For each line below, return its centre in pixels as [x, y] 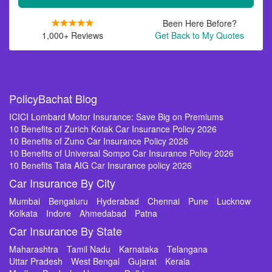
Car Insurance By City [62, 183]
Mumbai [25, 201]
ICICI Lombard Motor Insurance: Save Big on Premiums [116, 117]
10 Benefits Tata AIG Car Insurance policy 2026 [100, 165]
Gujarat [142, 261]
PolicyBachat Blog [53, 98]
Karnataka [139, 249]
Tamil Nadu [89, 249]
